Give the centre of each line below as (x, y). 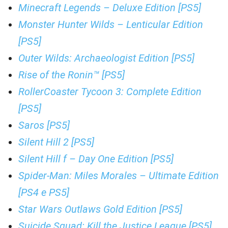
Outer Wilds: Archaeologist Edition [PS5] (106, 58)
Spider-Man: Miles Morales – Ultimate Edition (119, 176)
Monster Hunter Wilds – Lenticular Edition (111, 24)
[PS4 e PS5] (44, 192)
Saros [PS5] (44, 125)
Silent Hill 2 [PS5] (56, 142)
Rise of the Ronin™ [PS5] (72, 75)
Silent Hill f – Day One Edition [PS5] (96, 159)
